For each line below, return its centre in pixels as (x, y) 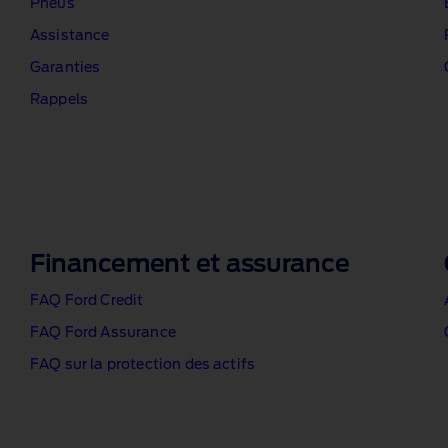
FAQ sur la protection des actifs (143, 365)
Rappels (59, 100)
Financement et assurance (190, 265)
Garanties (65, 68)
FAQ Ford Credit (87, 301)
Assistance (70, 36)
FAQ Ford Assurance (103, 333)
